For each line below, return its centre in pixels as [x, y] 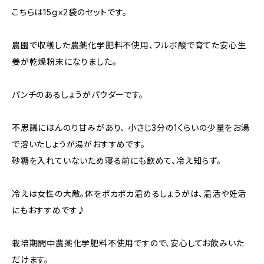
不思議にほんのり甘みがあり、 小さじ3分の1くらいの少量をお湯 [131, 128]
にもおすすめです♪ [49, 210]
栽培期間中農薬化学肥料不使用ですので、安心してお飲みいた [128, 243]
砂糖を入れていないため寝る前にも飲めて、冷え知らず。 [117, 161]
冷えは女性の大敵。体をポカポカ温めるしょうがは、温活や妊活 [129, 194]
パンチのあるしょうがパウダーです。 [78, 95]
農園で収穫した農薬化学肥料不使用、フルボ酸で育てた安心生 [129, 45]
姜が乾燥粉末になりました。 [65, 62]
